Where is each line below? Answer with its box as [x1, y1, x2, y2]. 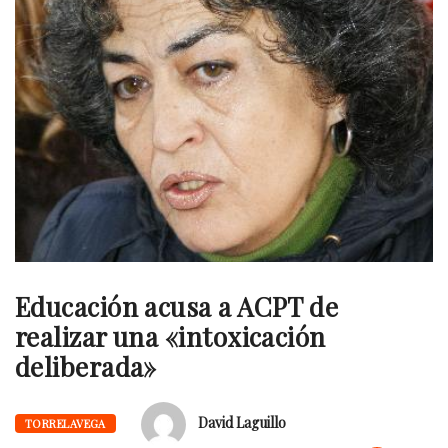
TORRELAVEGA [25, 416, 106, 432]
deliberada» [15, 349, 157, 385]
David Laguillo [197, 413, 286, 433]
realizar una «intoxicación [15, 319, 326, 355]
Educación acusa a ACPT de [15, 289, 339, 325]
